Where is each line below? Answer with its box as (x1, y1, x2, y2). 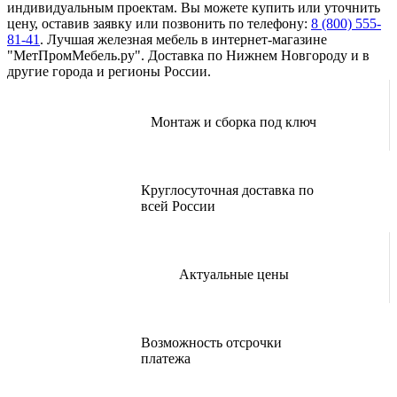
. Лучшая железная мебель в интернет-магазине (40, 32, 327, 48)
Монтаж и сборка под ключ (151, 114, 316, 130)
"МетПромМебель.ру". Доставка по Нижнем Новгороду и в (7, 48, 370, 64)
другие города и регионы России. (7, 64, 211, 80)
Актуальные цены (178, 267, 289, 283)
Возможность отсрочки (141, 335, 282, 351)
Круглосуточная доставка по (141, 183, 314, 198)
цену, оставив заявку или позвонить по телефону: (7, 16, 311, 32)
